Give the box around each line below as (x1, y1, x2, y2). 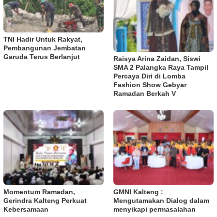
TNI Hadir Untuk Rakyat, (3, 35, 82, 44)
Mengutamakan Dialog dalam (113, 196, 209, 204)
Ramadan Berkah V (113, 89, 176, 97)
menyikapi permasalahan (113, 205, 196, 213)
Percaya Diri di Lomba (113, 72, 186, 80)
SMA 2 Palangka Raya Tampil (113, 63, 208, 71)
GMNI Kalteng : (113, 187, 163, 196)
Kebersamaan (3, 205, 48, 213)
